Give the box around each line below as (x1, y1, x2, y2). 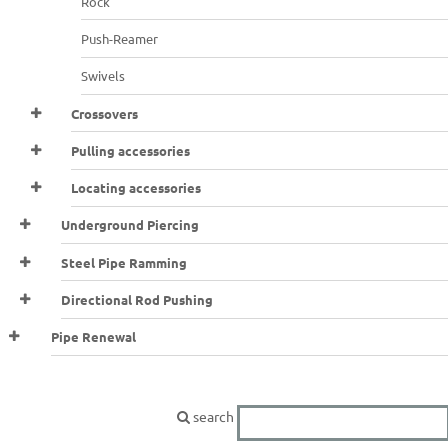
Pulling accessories (71, 141, 191, 159)
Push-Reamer (81, 30, 159, 48)
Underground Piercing (61, 216, 200, 234)
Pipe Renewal (51, 328, 137, 346)
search (189, 407, 237, 426)
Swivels (81, 67, 126, 85)
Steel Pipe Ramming (61, 253, 188, 271)
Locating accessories (71, 179, 202, 197)
